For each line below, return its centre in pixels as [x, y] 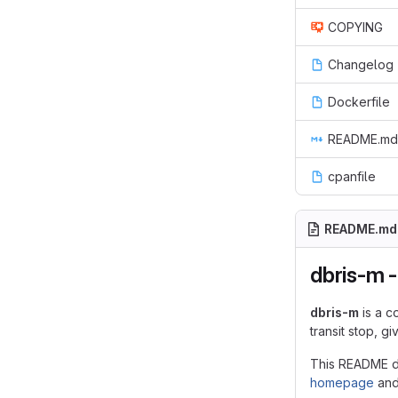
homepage [342, 382]
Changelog [361, 64]
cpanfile [352, 176]
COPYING [355, 27]
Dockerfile [359, 102]
